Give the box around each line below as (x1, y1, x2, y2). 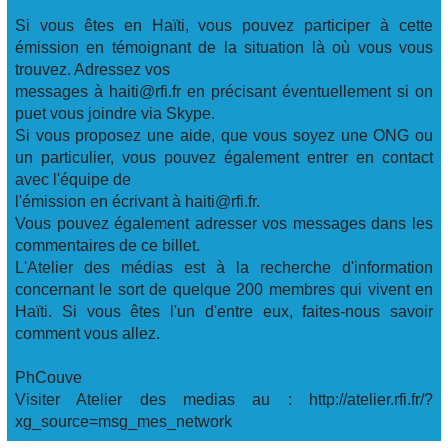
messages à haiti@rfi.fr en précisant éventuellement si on (15, 83, 433, 100)
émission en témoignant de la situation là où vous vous (15, 39, 433, 56)
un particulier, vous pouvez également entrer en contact (15, 149, 433, 166)
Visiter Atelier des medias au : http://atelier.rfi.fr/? (15, 391, 433, 408)
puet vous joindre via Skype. (15, 105, 215, 122)
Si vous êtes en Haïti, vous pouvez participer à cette (15, 17, 433, 34)
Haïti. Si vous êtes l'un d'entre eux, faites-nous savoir (15, 303, 433, 320)
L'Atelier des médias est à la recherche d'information (15, 259, 433, 276)
